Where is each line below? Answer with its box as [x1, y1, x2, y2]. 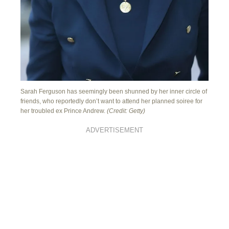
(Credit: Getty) [107, 107, 145, 115]
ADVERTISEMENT [86, 127, 143, 134]
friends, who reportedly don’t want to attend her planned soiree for [20, 98, 202, 105]
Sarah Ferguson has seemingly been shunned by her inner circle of [20, 88, 207, 96]
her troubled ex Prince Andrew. [20, 107, 107, 115]
